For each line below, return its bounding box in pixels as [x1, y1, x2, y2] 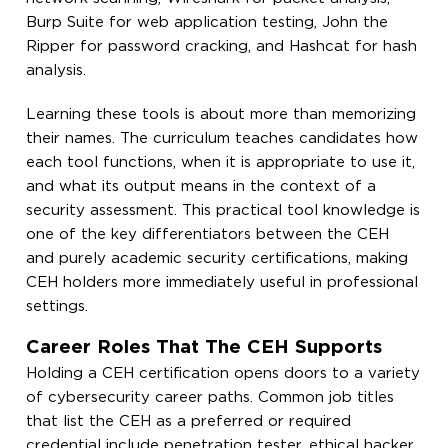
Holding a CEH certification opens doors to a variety [26, 366, 421, 380]
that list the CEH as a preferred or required [26, 414, 352, 428]
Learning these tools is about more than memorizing [26, 107, 417, 121]
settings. [26, 299, 89, 313]
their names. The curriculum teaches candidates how [26, 131, 419, 145]
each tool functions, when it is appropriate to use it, [26, 155, 416, 169]
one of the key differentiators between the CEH [26, 227, 390, 241]
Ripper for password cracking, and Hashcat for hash [26, 39, 418, 53]
